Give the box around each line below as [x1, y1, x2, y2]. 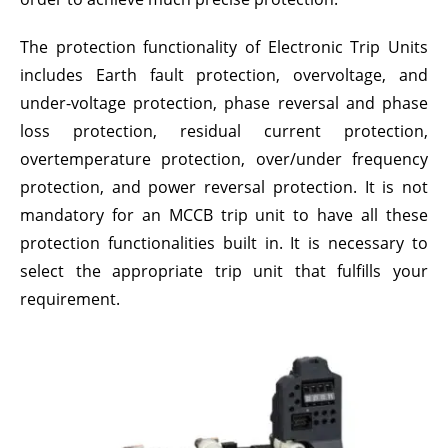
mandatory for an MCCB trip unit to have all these [20, 204, 428, 226]
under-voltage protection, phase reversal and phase [20, 92, 428, 114]
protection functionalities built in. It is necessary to [20, 232, 428, 254]
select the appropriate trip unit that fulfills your [20, 260, 428, 282]
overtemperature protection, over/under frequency [20, 148, 428, 170]
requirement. [20, 288, 120, 310]
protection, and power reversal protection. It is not [20, 176, 428, 198]
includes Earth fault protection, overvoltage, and [20, 64, 428, 86]
